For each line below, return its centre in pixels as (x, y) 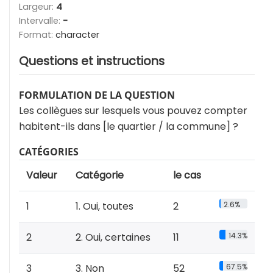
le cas (187, 175)
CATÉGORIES (49, 152)
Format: (37, 35)
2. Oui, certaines (113, 237)
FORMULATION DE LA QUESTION (97, 95)
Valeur (42, 175)
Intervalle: (41, 21)
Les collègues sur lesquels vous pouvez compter (133, 111)
